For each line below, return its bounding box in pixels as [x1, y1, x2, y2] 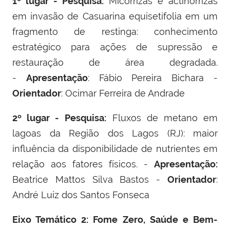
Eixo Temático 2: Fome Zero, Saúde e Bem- [12, 214, 218, 225]
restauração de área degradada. [12, 56, 218, 68]
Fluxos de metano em [106, 112, 218, 123]
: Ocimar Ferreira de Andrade [61, 87, 185, 99]
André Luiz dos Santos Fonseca [12, 189, 149, 200]
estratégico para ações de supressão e [12, 41, 218, 52]
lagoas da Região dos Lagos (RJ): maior [12, 127, 218, 139]
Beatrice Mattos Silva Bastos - [12, 174, 167, 185]
